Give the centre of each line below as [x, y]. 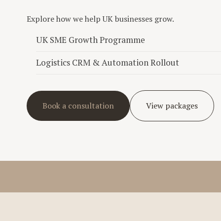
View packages [172, 106]
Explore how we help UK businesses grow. [100, 18]
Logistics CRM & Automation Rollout [107, 63]
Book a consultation [78, 106]
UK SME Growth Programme [90, 39]
